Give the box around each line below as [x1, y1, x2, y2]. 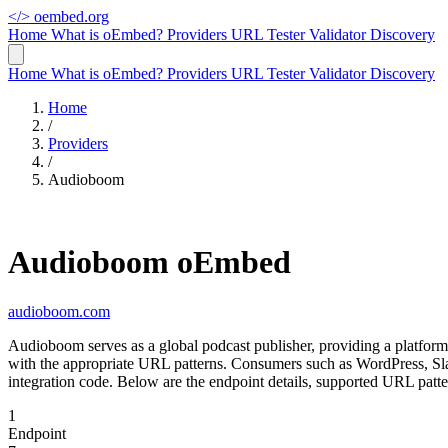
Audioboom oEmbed [8, 244, 291, 281]
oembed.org [34, 8, 109, 25]
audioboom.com [8, 302, 110, 320]
